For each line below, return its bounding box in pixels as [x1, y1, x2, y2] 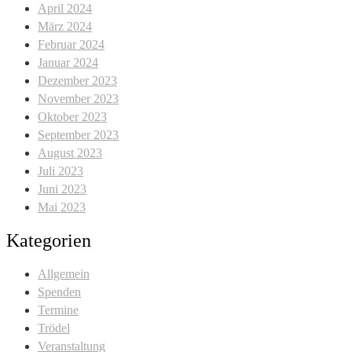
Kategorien [6, 229, 91, 251]
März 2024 [38, 19, 92, 33]
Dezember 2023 [38, 73, 117, 87]
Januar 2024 [38, 55, 98, 69]
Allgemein [38, 266, 90, 280]
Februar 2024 [38, 37, 104, 51]
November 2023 [38, 91, 119, 105]
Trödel [38, 321, 70, 335]
